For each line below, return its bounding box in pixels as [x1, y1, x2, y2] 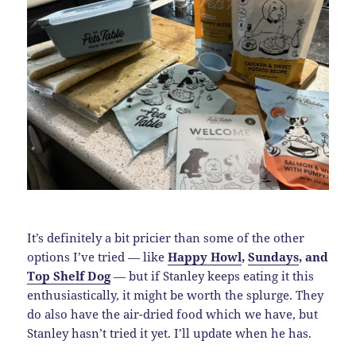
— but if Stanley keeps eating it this [110, 268, 315, 284]
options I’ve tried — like [27, 249, 168, 265]
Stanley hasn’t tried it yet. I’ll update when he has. [27, 325, 312, 341]
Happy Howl [168, 249, 242, 265]
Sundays [248, 249, 300, 265]
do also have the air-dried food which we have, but [27, 306, 319, 322]
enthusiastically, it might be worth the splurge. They [27, 287, 324, 303]
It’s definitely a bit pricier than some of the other [27, 230, 305, 246]
